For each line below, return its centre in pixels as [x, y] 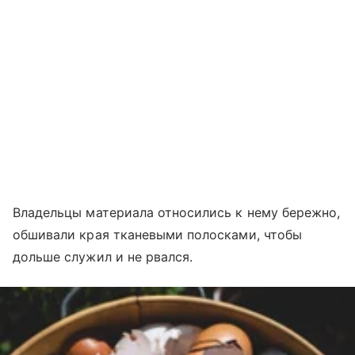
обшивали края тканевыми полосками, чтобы [157, 234]
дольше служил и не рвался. [103, 256]
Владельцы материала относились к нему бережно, [177, 212]
